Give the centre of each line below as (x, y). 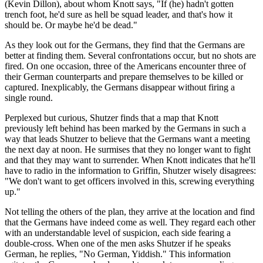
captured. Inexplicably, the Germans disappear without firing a (120, 87)
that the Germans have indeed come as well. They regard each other (130, 222)
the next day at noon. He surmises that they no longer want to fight (128, 149)
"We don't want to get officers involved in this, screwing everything (129, 181)
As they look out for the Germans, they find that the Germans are (125, 45)
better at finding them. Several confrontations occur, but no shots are (130, 55)
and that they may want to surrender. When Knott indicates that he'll (130, 160)
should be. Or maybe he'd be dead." (71, 25)
